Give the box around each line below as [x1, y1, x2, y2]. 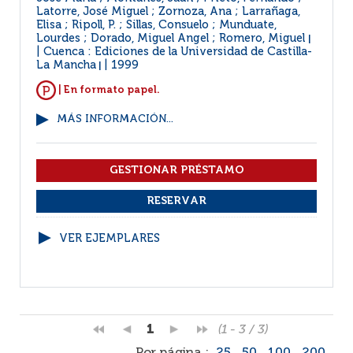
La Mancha [36, 60, 96, 71]
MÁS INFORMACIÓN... [57, 114, 173, 124]
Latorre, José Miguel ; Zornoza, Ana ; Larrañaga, [36, 6, 300, 17]
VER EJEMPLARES [59, 233, 160, 244]
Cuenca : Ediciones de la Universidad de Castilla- [43, 46, 312, 58]
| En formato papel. [56, 84, 160, 95]
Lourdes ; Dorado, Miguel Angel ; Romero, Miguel [36, 33, 308, 44]
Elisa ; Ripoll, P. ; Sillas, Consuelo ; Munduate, [36, 20, 277, 31]
